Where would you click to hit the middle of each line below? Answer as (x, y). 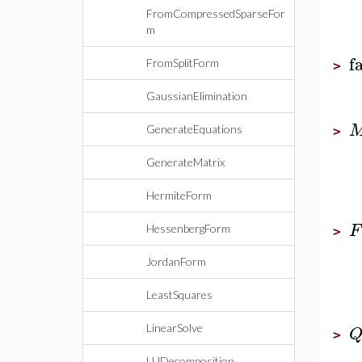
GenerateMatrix (185, 162)
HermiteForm (179, 195)
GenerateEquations (194, 129)
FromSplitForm (183, 63)
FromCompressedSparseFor (216, 13)
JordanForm (176, 261)
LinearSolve (175, 328)
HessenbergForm (188, 228)
